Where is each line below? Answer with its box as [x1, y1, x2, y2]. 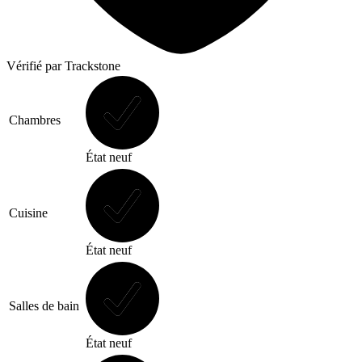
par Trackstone [45, 58, 120, 73]
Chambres [9, 112, 61, 127]
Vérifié [6, 58, 45, 73]
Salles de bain [9, 298, 79, 313]
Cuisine [9, 205, 48, 220]
